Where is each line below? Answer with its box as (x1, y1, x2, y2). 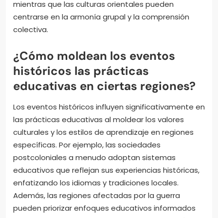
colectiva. (13, 24, 48, 35)
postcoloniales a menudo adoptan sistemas (13, 152, 176, 163)
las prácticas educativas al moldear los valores (13, 114, 184, 125)
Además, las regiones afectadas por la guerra (13, 190, 180, 200)
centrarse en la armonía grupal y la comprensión (13, 11, 189, 22)
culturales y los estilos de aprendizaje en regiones (13, 127, 194, 137)
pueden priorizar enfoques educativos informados (13, 202, 196, 213)
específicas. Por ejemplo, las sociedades (13, 139, 161, 150)
